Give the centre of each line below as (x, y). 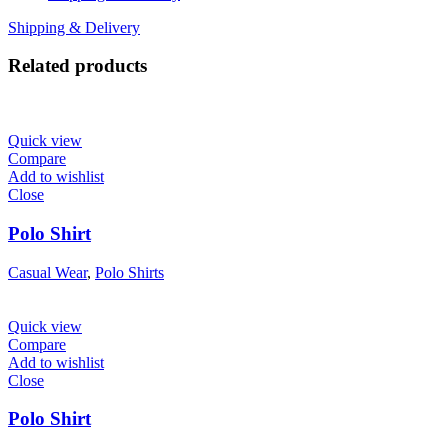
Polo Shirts (129, 272)
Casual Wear (47, 272)
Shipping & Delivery (74, 27)
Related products (77, 66)
